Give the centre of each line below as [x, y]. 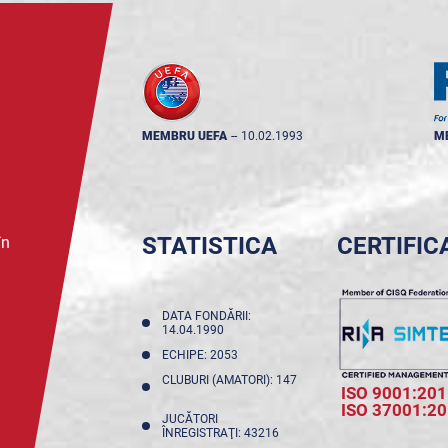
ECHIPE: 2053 [202, 355]
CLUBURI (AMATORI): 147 [229, 380]
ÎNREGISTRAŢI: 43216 [223, 433]
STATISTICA [209, 246]
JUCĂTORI [189, 419]
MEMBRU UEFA [184, 136]
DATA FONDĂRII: [206, 316]
